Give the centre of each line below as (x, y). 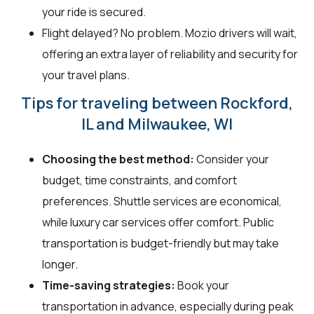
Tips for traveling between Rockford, (157, 103)
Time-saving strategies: (109, 285)
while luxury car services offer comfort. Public (158, 222)
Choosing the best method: (118, 159)
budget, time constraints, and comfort (139, 180)
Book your (202, 285)
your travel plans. (86, 75)
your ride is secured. (94, 12)
